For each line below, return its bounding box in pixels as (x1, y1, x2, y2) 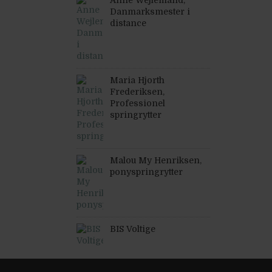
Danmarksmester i (110, 7, 190, 16)
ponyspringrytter (110, 167, 183, 177)
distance (110, 18, 146, 28)
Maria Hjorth (110, 75, 165, 85)
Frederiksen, (110, 87, 165, 97)
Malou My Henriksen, (110, 155, 202, 165)
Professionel (110, 98, 165, 108)
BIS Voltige (110, 224, 155, 234)
